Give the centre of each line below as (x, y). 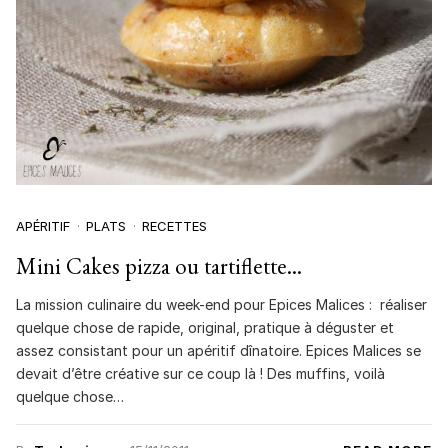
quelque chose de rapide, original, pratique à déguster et (205, 327)
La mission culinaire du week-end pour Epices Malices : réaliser (221, 304)
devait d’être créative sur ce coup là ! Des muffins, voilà (200, 373)
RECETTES (174, 226)
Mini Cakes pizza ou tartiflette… (159, 266)
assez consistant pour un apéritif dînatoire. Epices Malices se (218, 350)
